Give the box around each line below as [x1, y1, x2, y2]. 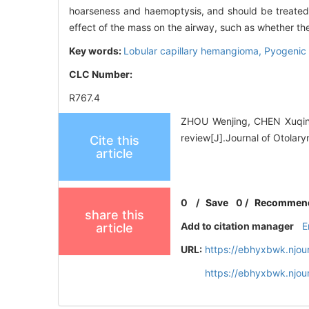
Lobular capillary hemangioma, [123, 45, 264, 57]
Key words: [69, 45, 123, 57]
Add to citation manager [181, 220, 295, 232]
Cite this [90, 133, 139, 148]
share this [85, 208, 144, 223]
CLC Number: [69, 68, 134, 81]
